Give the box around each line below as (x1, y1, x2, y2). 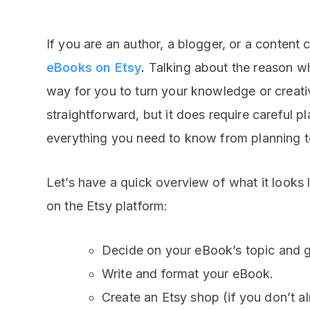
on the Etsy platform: (46, 198, 168, 213)
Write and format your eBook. (102, 266, 274, 281)
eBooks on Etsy (46, 60, 142, 75)
